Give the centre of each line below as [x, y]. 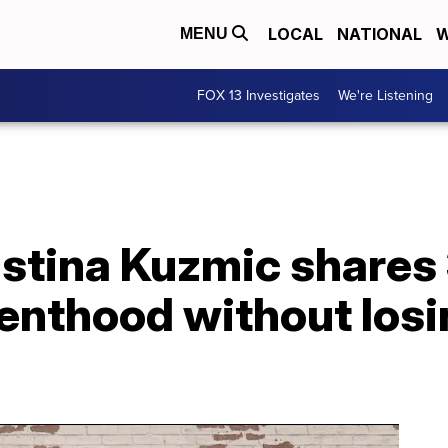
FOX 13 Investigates [258, 95]
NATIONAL [379, 34]
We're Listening [385, 95]
